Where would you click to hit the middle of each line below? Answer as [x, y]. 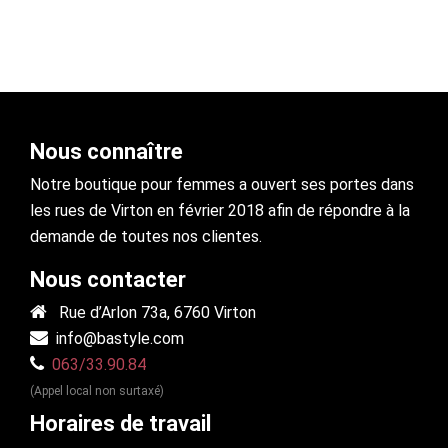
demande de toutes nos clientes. [146, 237]
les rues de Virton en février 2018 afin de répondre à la [220, 211]
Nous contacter [108, 280]
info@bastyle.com [120, 339]
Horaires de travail [120, 424]
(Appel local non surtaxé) [97, 391]
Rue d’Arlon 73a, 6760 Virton [151, 313]
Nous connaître [106, 152]
